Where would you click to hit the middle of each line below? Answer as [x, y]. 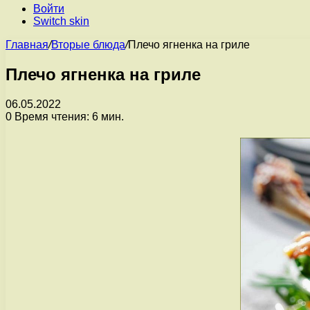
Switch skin [61, 21]
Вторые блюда [88, 45]
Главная [27, 45]
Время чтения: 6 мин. [68, 116]
